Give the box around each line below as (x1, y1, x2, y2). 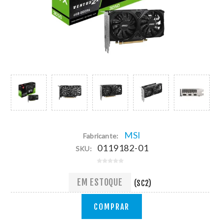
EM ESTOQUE (77, 177, 123, 188)
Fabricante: (83, 131, 119, 140)
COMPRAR (93, 201, 130, 212)
